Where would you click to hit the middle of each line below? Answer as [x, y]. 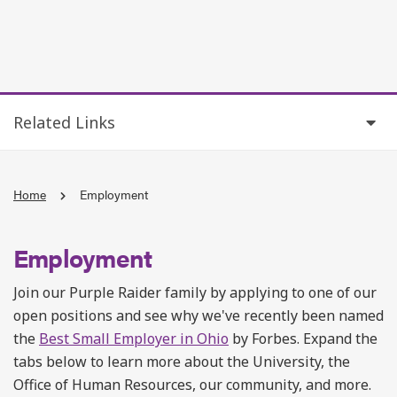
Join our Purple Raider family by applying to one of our [195, 292]
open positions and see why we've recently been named [198, 315]
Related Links [64, 122]
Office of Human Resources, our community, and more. [192, 385]
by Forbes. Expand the [303, 339]
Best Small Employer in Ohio [134, 339]
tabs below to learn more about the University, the [182, 362]
